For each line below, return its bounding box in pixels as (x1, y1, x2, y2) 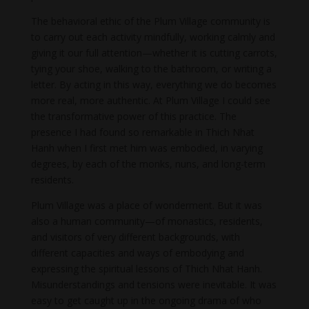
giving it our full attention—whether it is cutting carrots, (30, 46, 277, 59)
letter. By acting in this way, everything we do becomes (30, 77, 277, 91)
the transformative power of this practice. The (30, 109, 237, 123)
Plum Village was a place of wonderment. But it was (30, 198, 262, 212)
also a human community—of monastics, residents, (30, 214, 263, 228)
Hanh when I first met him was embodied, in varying (30, 141, 263, 154)
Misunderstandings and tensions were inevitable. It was (30, 277, 277, 291)
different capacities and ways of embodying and (30, 246, 244, 259)
